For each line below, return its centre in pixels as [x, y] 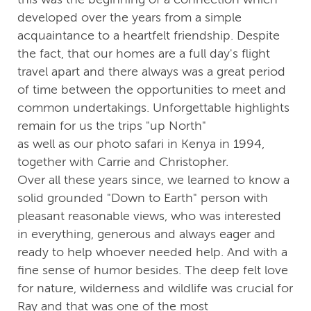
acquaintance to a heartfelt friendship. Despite [149, 36]
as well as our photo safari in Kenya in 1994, [141, 144]
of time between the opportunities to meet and [152, 90]
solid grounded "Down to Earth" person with [143, 198]
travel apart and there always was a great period [151, 72]
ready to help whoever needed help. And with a [152, 252]
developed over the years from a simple [129, 18]
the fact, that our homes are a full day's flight [144, 54]
